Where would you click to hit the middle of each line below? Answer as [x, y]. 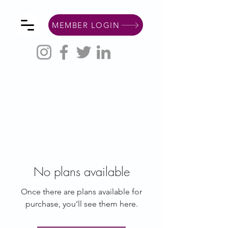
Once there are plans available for [81, 192]
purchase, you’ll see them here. [81, 204]
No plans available [81, 172]
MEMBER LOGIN [86, 25]
